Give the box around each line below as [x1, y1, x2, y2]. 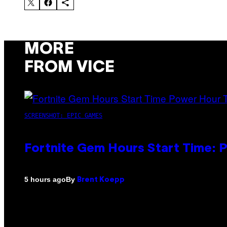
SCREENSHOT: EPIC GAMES [24, 111, 102, 119]
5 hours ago [24, 175, 66, 184]
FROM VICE [24, 60, 115, 75]
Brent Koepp [77, 176, 125, 183]
